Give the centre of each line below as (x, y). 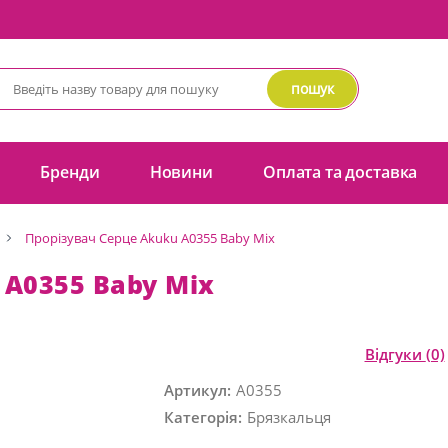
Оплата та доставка (340, 172)
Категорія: (203, 417)
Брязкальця (289, 417)
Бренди (70, 172)
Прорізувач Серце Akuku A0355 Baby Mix (150, 238)
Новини (181, 172)
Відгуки (395, 354)
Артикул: (197, 390)
